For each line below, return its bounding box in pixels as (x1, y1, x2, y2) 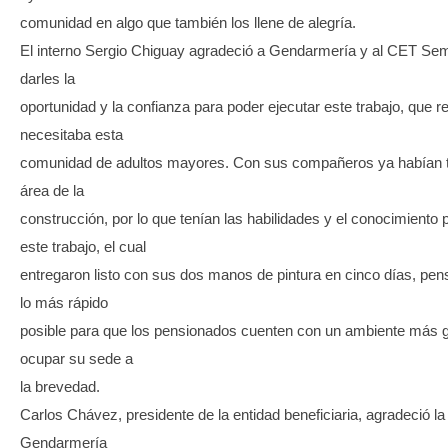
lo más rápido (20, 294, 108, 312)
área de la (20, 182, 84, 200)
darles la (20, 70, 75, 88)
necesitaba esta (20, 126, 123, 144)
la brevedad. (20, 378, 100, 396)
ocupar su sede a (20, 350, 133, 368)
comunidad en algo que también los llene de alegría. (20, 14, 356, 32)
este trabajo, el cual (20, 238, 146, 256)
